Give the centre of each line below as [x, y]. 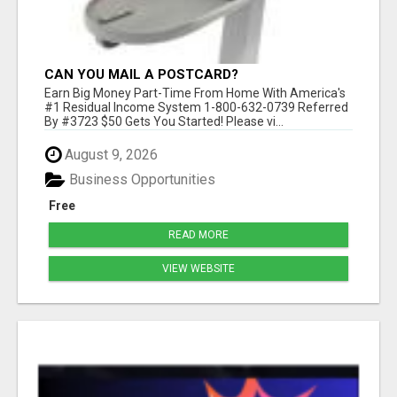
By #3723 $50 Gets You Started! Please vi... [164, 121]
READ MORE [198, 235]
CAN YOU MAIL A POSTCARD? [141, 74]
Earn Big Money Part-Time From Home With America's [195, 93]
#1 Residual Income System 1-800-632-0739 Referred [196, 107]
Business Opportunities [140, 180]
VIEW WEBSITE [198, 269]
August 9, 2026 [109, 154]
